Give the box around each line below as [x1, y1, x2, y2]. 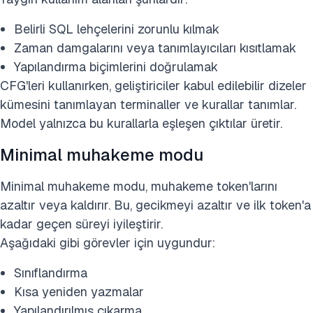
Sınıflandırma [14, 265, 87, 281]
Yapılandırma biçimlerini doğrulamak [14, 59, 218, 75]
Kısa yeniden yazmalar [14, 284, 144, 300]
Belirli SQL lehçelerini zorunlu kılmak [14, 21, 219, 37]
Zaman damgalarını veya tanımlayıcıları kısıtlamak [14, 40, 296, 56]
